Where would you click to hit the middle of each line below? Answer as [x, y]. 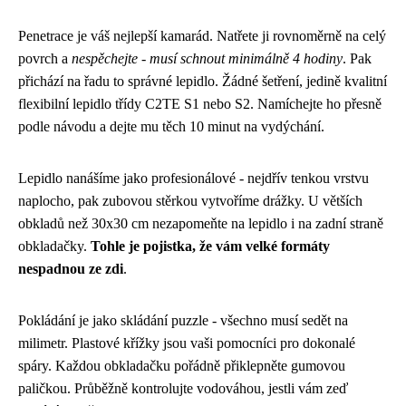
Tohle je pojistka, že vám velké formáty [210, 246]
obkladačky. [54, 246]
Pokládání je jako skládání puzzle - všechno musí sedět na [183, 320]
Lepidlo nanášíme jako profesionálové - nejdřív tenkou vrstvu [193, 178]
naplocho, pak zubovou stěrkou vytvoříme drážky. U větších [190, 200]
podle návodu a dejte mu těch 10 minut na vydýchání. [171, 126]
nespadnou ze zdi [71, 268]
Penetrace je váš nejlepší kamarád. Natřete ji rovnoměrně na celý [202, 35]
